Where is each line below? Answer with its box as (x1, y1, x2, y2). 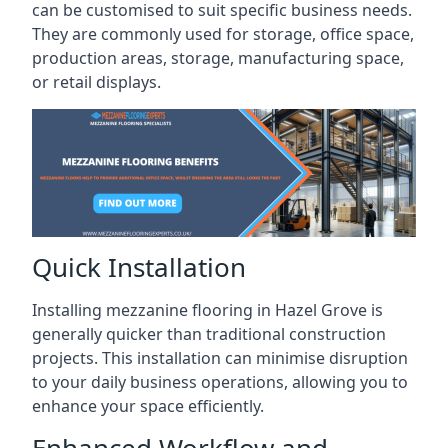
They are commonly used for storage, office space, (32, 22, 414, 45)
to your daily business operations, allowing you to (32, 370, 408, 393)
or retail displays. (32, 70, 161, 93)
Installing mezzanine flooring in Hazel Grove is (32, 298, 383, 321)
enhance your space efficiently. (32, 394, 264, 417)
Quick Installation (32, 248, 246, 285)
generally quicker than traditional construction (32, 322, 386, 345)
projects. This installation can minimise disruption (32, 346, 408, 369)
